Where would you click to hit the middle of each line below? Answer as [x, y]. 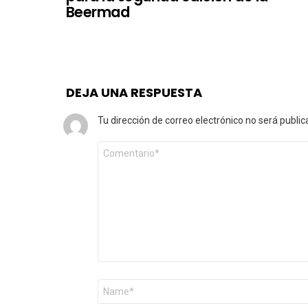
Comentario [128, 146]
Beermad [98, 12]
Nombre [118, 284]
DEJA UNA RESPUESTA [134, 92]
